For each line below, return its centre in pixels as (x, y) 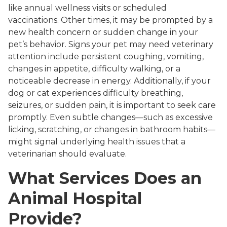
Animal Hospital (75, 199)
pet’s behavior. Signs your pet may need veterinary (111, 45)
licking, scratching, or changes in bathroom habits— (112, 130)
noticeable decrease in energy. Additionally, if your (109, 81)
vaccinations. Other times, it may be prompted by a (110, 20)
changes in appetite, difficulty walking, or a (94, 69)
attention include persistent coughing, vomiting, (106, 57)
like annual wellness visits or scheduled (87, 8)
